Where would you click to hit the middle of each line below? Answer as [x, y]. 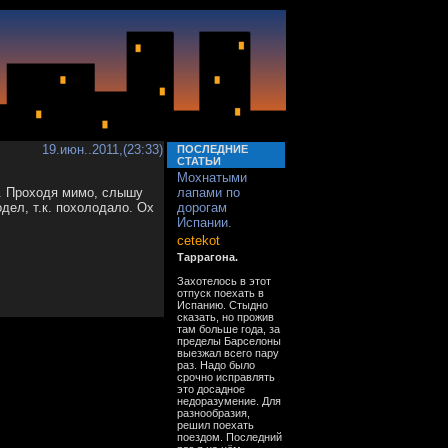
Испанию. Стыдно [222, 305]
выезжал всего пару [228, 353]
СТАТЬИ [199, 161]
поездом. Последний [229, 437]
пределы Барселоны [229, 341]
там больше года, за [228, 329]
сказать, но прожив [225, 317]
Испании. [204, 222]
